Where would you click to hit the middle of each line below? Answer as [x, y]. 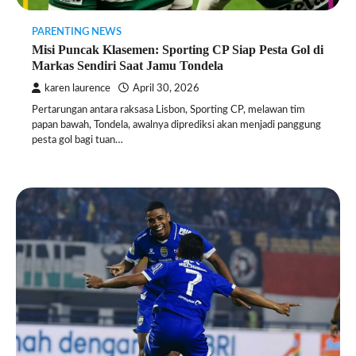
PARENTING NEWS [77, 32]
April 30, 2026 [166, 89]
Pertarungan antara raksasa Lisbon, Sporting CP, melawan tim [168, 110]
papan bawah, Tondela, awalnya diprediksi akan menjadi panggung [176, 126]
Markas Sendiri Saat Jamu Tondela [128, 66]
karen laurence [77, 89]
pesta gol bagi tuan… [77, 141]
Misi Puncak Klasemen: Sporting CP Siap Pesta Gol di [178, 50]
